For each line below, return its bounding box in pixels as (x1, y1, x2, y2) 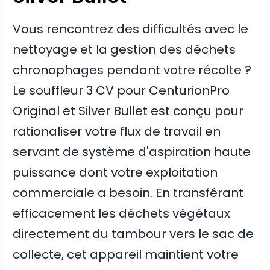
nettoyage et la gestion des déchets (13, 41, 236, 58)
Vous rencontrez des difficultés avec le (13, 20, 249, 38)
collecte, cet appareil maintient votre (13, 246, 239, 263)
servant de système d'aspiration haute (13, 143, 251, 161)
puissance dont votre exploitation (13, 164, 218, 181)
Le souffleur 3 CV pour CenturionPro (13, 82, 230, 99)
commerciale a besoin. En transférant (13, 184, 244, 202)
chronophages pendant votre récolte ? (13, 61, 252, 79)
